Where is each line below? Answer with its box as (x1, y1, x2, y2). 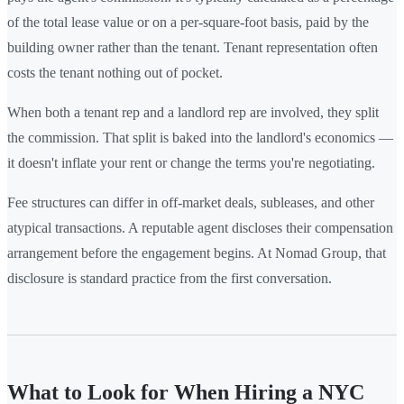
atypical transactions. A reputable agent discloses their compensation (7, 219, 393, 235)
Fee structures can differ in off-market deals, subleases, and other (7, 194, 374, 210)
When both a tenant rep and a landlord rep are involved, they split (7, 104, 379, 120)
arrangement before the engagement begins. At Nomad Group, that (7, 244, 386, 261)
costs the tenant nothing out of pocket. (7, 64, 223, 80)
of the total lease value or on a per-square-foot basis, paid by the (7, 14, 369, 30)
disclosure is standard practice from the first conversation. (7, 270, 332, 286)
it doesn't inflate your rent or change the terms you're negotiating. (7, 154, 375, 170)
